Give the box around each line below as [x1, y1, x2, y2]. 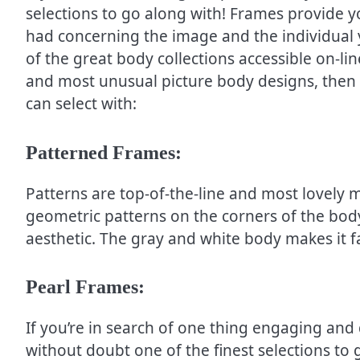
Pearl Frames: [26, 276, 145, 298]
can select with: [26, 93, 137, 115]
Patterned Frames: [26, 141, 182, 163]
